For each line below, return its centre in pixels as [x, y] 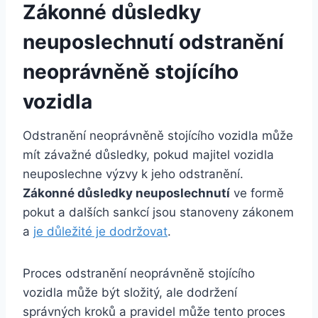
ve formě [257, 193]
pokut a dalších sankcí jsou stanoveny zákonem [158, 212]
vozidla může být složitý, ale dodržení [130, 292]
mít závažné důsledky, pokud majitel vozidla [148, 154]
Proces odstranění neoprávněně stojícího [139, 273]
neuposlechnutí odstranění [153, 42]
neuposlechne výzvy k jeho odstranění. [133, 174]
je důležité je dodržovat [100, 231]
